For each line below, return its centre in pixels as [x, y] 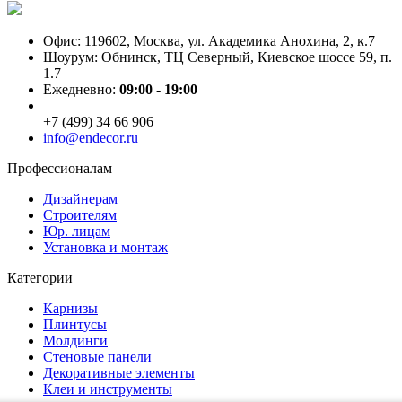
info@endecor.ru [91, 137]
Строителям [80, 214]
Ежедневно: [81, 89]
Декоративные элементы [119, 372]
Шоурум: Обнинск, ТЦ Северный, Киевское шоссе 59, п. [218, 57]
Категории [40, 277]
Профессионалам [60, 168]
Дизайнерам [80, 198]
